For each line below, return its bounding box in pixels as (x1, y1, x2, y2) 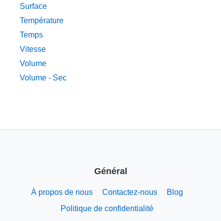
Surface (20, 2, 47, 11)
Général (94, 166, 127, 176)
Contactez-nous (102, 187, 157, 196)
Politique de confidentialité (60, 204, 153, 213)
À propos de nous (31, 187, 93, 196)
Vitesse (20, 45, 46, 54)
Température (20, 16, 64, 25)
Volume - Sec (20, 74, 67, 82)
